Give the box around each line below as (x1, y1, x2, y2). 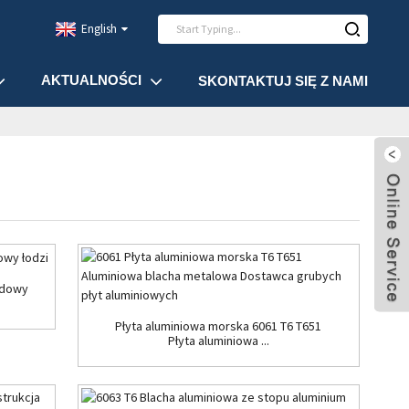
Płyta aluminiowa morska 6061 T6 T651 (115, 317, 322, 334)
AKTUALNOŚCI (40, 72, 142, 88)
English (81, 21, 117, 37)
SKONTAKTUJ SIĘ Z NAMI (198, 72, 368, 89)
